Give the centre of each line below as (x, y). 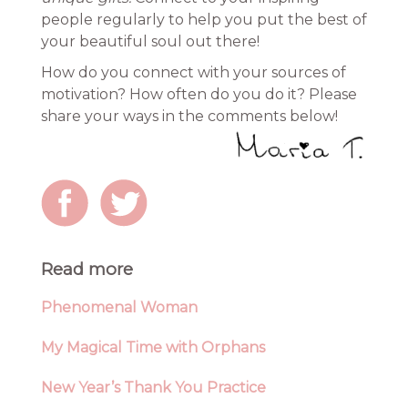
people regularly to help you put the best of (204, 20)
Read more (87, 269)
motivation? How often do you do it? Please (199, 94)
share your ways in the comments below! (189, 116)
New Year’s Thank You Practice (153, 388)
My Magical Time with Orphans (153, 348)
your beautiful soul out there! (150, 41)
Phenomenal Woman (119, 308)
